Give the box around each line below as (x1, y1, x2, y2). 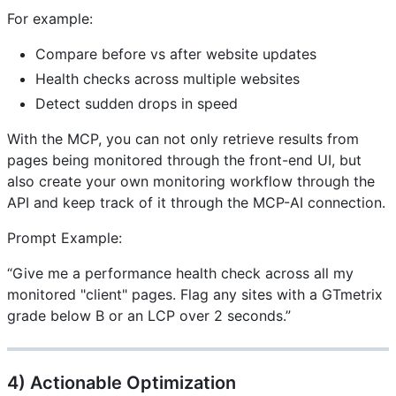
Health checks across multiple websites (35, 70, 300, 88)
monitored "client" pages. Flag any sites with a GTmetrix (7, 286, 383, 304)
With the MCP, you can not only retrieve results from (7, 130, 359, 148)
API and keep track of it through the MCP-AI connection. (7, 194, 385, 212)
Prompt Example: (7, 229, 122, 247)
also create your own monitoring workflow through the (7, 172, 375, 191)
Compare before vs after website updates (35, 45, 316, 64)
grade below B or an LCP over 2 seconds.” (7, 307, 291, 325)
